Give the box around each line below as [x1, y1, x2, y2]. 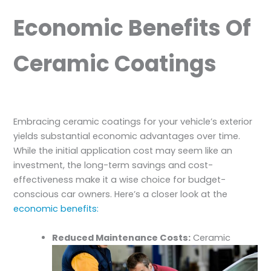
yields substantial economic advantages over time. [13, 130, 241, 143]
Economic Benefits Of [13, 13, 252, 44]
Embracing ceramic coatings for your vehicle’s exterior [13, 116, 253, 128]
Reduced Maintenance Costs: [52, 231, 191, 244]
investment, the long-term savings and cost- [13, 159, 214, 172]
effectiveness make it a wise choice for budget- [13, 174, 226, 186]
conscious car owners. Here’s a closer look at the [13, 188, 228, 201]
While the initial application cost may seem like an [13, 145, 233, 157]
